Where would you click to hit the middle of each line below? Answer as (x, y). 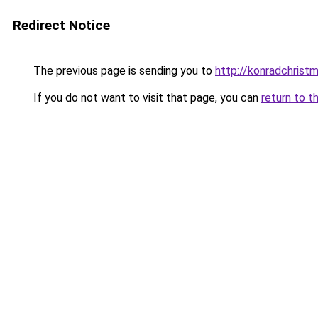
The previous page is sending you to (123, 71)
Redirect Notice (61, 25)
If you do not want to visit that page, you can (146, 98)
